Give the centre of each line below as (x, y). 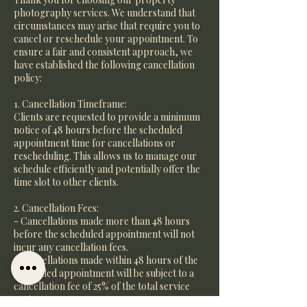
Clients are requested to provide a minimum (107, 117)
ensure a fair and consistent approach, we (103, 52)
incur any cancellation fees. (71, 247)
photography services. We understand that (105, 13)
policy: (28, 78)
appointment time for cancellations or (95, 143)
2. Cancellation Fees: (56, 208)
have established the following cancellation (104, 65)
